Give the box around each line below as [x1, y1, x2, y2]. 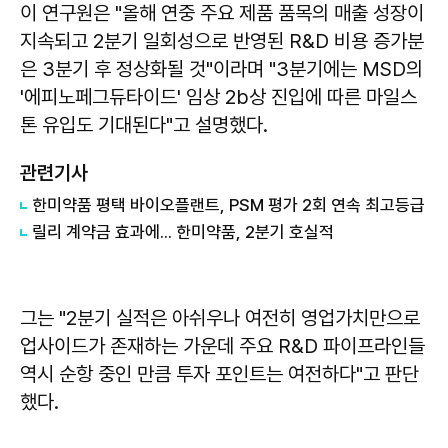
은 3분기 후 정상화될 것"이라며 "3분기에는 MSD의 [20, 57, 423, 82]
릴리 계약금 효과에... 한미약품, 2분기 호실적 [32, 222, 334, 243]
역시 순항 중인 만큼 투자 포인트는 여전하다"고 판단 [20, 362, 419, 387]
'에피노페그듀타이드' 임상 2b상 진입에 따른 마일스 [20, 85, 417, 110]
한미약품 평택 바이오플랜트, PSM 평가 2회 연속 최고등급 [32, 195, 425, 216]
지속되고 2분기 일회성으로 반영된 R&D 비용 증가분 [20, 29, 424, 54]
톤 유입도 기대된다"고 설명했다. [20, 113, 268, 138]
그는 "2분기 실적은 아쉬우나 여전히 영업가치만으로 [20, 306, 420, 331]
